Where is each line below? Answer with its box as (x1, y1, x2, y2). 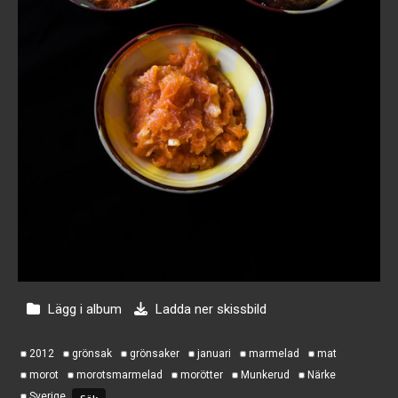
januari (197, 346, 231, 360)
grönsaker (130, 346, 179, 360)
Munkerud (241, 368, 290, 381)
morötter (180, 368, 223, 381)
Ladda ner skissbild (152, 300, 267, 317)
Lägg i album (48, 300, 122, 317)
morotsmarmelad (76, 368, 163, 381)
